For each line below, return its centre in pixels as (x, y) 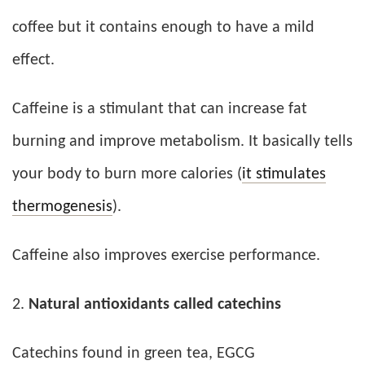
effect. (33, 61)
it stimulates (284, 175)
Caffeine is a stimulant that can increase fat (160, 110)
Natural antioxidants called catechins (155, 305)
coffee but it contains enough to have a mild (163, 28)
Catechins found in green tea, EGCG (134, 354)
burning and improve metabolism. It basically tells (182, 142)
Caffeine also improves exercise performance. (166, 256)
